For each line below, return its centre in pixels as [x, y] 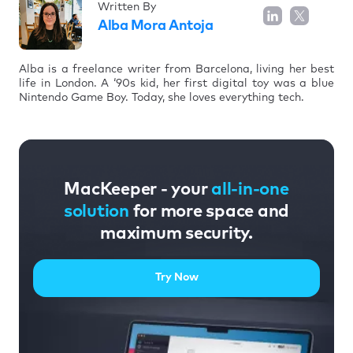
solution [96, 212]
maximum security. [176, 234]
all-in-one [250, 190]
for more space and [209, 212]
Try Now [176, 278]
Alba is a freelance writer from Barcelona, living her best [176, 69]
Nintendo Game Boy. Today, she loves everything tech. [162, 97]
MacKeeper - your [138, 190]
